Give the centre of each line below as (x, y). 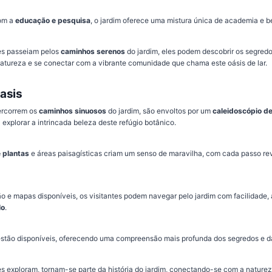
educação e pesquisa (53, 20)
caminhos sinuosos (73, 111)
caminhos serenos (93, 51)
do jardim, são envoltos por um (159, 111)
